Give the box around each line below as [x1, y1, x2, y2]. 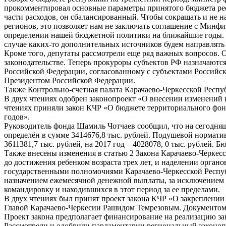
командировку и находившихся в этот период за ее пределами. [4, 185, 220, 194]
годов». [4, 112, 30, 122]
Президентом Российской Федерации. [4, 76, 135, 85]
